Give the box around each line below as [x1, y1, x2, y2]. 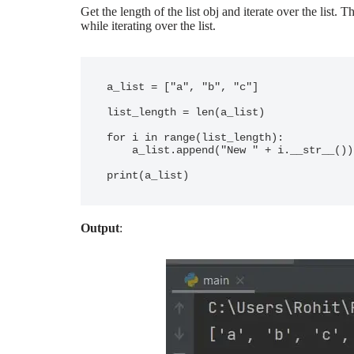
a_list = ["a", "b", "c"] [107, 81, 258, 93]
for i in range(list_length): [107, 131, 284, 144]
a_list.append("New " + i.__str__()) [107, 144, 132, 156]
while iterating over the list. [81, 19, 216, 32]
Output [81, 221, 119, 235]
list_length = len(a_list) [107, 106, 265, 119]
